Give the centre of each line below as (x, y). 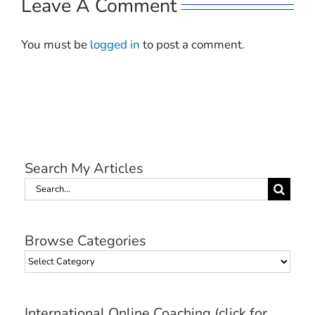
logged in (115, 45)
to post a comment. (192, 45)
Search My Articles (84, 168)
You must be (56, 45)
